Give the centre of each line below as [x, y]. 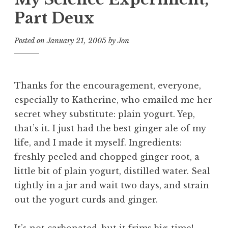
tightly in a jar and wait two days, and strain [112, 186]
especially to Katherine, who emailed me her [113, 100]
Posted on [31, 40]
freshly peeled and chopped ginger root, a [107, 157]
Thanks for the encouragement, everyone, [108, 86]
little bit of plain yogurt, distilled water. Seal [112, 171]
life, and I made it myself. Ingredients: [98, 143]
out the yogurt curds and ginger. [86, 200]
